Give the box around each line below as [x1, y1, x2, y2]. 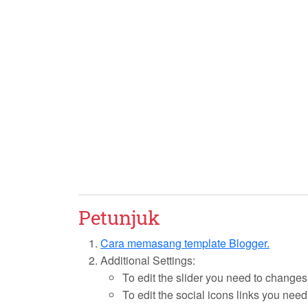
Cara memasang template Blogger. [100, 235, 269, 252]
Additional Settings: [100, 252, 195, 269]
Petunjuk [78, 205, 160, 231]
